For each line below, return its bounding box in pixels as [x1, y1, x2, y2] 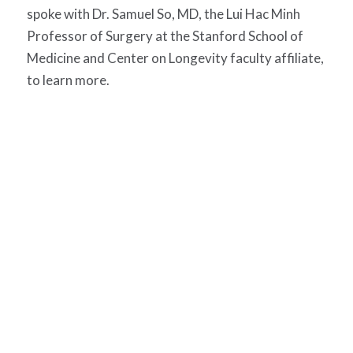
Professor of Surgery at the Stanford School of [26, 28, 303, 45]
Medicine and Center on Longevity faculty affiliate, [26, 50, 324, 67]
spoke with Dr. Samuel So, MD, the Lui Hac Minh [26, 6, 300, 23]
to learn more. [26, 72, 110, 89]
